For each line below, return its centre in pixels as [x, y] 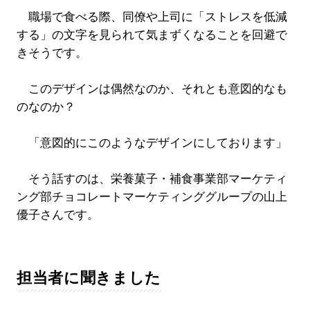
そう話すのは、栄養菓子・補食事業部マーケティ [152, 179]
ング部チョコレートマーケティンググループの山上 [152, 197]
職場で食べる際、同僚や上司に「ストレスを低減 [152, 17]
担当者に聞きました [89, 278]
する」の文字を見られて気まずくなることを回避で [152, 35]
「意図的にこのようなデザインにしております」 [152, 143]
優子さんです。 [57, 215]
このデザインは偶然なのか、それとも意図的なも [152, 89]
